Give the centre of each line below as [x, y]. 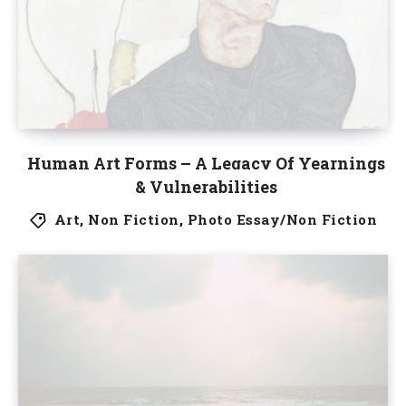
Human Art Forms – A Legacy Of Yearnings [206, 163]
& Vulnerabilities [206, 187]
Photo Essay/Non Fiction [282, 219]
